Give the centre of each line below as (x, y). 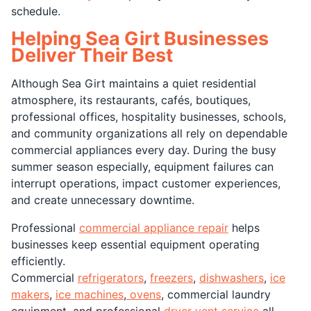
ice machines (90, 294)
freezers (171, 277)
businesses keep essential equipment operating (135, 244)
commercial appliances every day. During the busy (144, 150)
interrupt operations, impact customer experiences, (146, 183)
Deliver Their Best (92, 55)
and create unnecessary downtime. (103, 200)
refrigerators (111, 277)
